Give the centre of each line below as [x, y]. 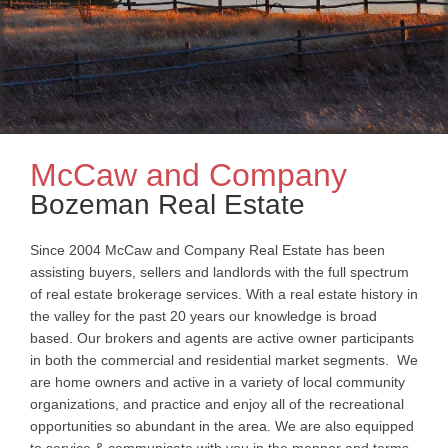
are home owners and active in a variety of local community [217, 382]
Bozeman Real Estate [167, 204]
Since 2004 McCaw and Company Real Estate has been [207, 250]
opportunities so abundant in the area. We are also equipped [222, 426]
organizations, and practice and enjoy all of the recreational [217, 404]
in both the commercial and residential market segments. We [224, 360]
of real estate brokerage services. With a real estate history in [224, 294]
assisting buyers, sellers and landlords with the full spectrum [219, 272]
